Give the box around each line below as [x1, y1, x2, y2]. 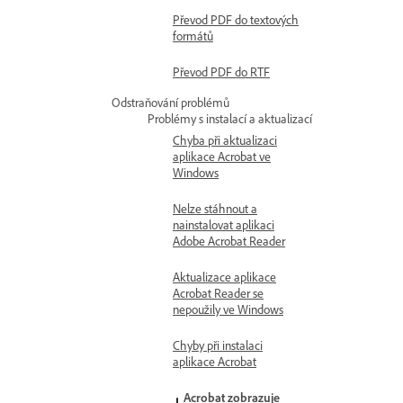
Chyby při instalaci [173, 337, 263, 353]
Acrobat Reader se [173, 285, 264, 300]
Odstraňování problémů [112, 94, 229, 110]
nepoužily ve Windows [173, 301, 283, 317]
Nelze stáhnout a [173, 201, 257, 216]
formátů [173, 28, 213, 43]
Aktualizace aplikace [173, 269, 276, 284]
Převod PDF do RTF [173, 64, 270, 79]
